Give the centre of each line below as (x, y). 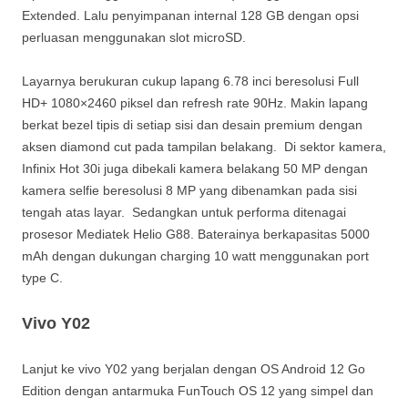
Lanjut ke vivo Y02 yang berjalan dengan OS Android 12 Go (194, 368)
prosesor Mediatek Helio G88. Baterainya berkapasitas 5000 (196, 234)
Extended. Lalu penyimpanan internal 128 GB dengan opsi (190, 15)
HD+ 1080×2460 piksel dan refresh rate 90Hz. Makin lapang (195, 102)
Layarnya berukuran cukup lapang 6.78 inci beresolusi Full (190, 81)
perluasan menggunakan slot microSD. (134, 37)
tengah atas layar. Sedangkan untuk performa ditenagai (184, 212)
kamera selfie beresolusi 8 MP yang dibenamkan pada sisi (189, 190)
